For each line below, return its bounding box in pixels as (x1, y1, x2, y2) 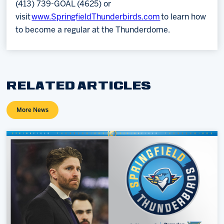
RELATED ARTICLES (6, 81, 152, 92)
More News (16, 107, 49, 113)
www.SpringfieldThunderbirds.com (31, 13, 160, 21)
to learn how (160, 13, 206, 21)
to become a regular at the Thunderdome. (15, 26, 170, 34)
